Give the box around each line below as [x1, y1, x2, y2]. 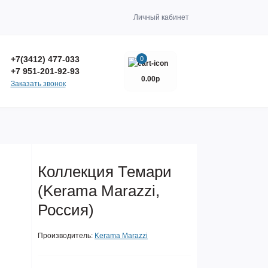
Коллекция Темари [38, 163, 172, 181]
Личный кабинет [133, 13, 189, 22]
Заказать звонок [10, 79, 66, 88]
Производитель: [38, 232, 93, 240]
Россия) [38, 201, 94, 219]
